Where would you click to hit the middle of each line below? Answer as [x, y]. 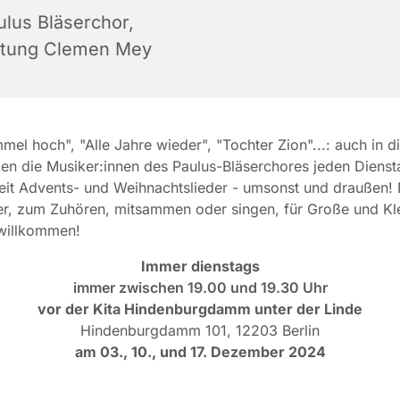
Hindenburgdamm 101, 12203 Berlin [200, 331]
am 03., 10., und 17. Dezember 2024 [200, 352]
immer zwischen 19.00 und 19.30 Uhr [200, 288]
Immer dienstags [200, 267]
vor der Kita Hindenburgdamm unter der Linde [200, 309]
